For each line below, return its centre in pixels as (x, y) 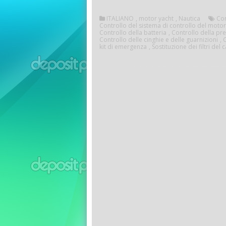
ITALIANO (120, 18)
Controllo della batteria (133, 32)
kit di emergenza (123, 46)
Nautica (189, 18)
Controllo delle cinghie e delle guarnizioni (159, 39)
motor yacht (156, 18)
